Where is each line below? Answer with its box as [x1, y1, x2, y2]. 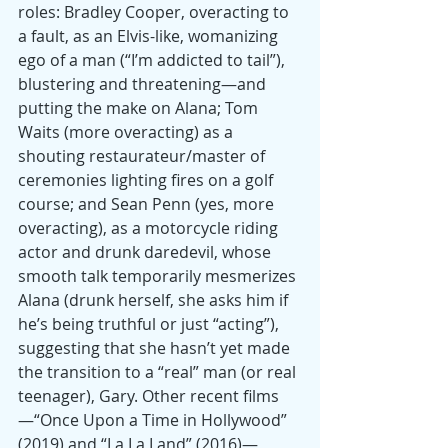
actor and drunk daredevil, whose [18, 241, 275, 264]
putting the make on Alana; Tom [18, 97, 262, 120]
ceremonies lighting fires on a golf [18, 169, 277, 192]
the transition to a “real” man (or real [18, 361, 300, 384]
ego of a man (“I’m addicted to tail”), [18, 49, 289, 72]
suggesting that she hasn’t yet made [18, 337, 294, 360]
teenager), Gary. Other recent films [18, 385, 279, 408]
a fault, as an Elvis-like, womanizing [18, 25, 282, 48]
